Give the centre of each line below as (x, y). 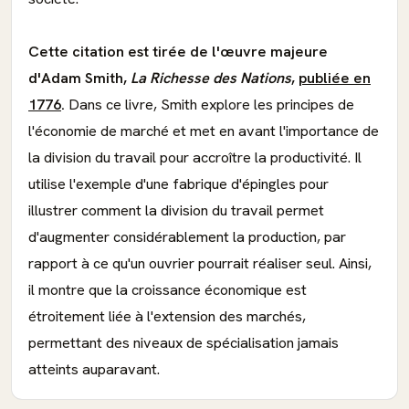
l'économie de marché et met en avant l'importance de (204, 131)
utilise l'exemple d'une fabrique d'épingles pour (178, 184)
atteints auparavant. (94, 369)
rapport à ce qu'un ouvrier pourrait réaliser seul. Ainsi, (200, 263)
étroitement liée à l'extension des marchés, (167, 316)
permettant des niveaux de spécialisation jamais (184, 343)
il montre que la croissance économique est (168, 290)
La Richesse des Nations (211, 78)
